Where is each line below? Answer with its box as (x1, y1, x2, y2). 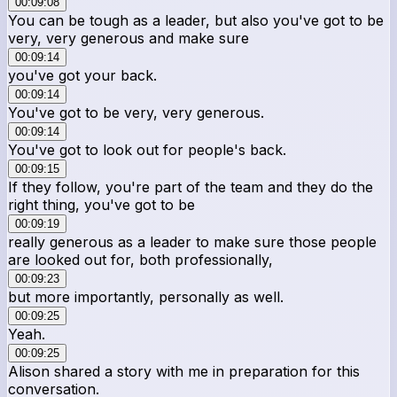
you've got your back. (8, 66, 157, 84)
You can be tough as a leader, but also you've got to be (8, 11, 384, 29)
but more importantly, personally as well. (8, 287, 284, 306)
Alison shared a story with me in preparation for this (8, 362, 360, 380)
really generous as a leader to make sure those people (8, 232, 377, 251)
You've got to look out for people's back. (8, 140, 286, 159)
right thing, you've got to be (8, 195, 195, 214)
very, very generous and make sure (8, 28, 249, 47)
